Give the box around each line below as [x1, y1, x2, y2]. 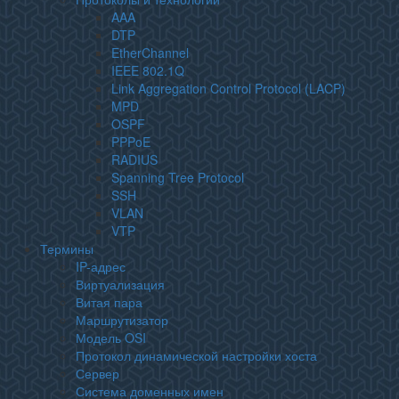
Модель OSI [76, 329, 146, 346]
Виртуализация [76, 275, 165, 293]
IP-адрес [76, 257, 126, 275]
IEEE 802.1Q [111, 61, 184, 79]
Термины [40, 240, 94, 257]
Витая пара [76, 293, 142, 311]
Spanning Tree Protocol [111, 168, 244, 186]
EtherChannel [111, 44, 189, 61]
